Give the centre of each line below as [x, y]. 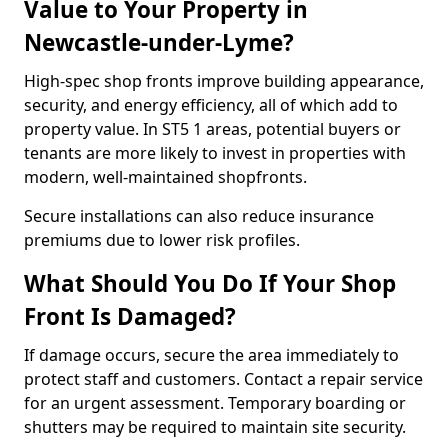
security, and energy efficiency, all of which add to [211, 105]
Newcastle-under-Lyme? [159, 42]
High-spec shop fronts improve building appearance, [224, 81]
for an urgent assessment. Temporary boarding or [215, 403]
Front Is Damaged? [130, 316]
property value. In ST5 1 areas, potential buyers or [212, 129]
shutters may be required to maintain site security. [215, 427]
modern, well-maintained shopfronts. [165, 177]
